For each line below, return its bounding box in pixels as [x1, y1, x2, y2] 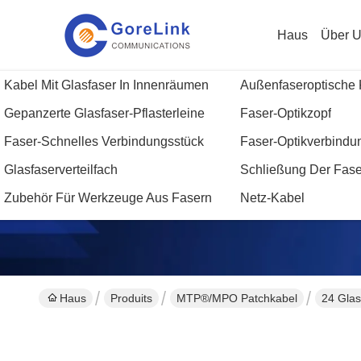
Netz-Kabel [239, 190, 305, 205]
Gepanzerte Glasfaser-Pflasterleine [4, 106, 205, 120]
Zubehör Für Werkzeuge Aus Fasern [4, 190, 212, 205]
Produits [110, 292, 152, 305]
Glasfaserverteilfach [4, 162, 118, 176]
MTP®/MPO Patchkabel [176, 292, 297, 305]
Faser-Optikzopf [239, 106, 331, 120]
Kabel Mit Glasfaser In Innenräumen [4, 77, 209, 92]
